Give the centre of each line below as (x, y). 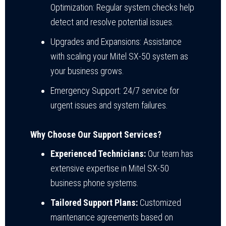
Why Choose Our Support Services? (96, 134)
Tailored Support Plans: (94, 202)
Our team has (169, 153)
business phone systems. (95, 183)
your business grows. (87, 71)
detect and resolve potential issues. (112, 22)
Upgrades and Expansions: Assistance (116, 41)
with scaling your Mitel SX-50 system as (119, 56)
